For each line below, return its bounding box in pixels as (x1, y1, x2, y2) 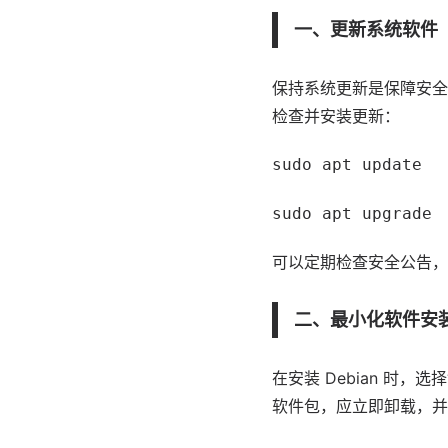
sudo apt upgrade (272, 204, 432, 223)
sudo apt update (272, 155, 422, 174)
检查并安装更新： (272, 106, 400, 126)
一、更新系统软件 (294, 19, 438, 40)
